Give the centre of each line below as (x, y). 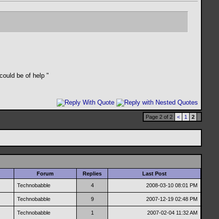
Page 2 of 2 (159, 117)
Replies (92, 174)
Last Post (154, 174)
